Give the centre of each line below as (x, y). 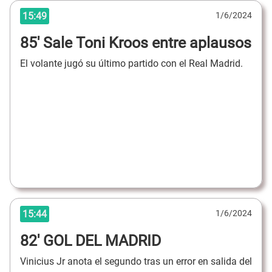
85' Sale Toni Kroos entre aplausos (136, 42)
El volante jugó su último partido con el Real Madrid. (131, 64)
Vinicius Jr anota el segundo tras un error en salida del (136, 262)
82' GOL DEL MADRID (90, 240)
